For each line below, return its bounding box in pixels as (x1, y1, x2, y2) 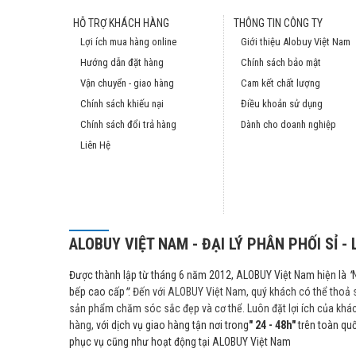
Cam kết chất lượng (241, 77, 320, 89)
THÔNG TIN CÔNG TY (234, 17, 323, 29)
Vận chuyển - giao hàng (80, 77, 174, 89)
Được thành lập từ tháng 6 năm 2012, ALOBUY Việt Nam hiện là (69, 269, 349, 281)
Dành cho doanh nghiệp (241, 118, 336, 130)
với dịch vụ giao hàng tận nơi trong (96, 319, 249, 331)
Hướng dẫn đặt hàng (80, 56, 164, 68)
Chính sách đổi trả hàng (80, 118, 176, 130)
